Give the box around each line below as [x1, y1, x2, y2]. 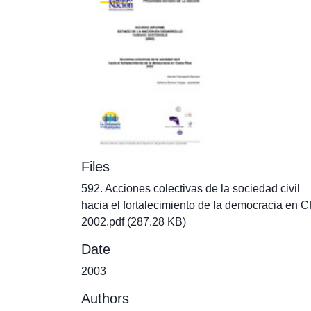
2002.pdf [81, 216, 124, 228]
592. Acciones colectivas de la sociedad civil [81, 183, 300, 194]
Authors [81, 291, 129, 306]
